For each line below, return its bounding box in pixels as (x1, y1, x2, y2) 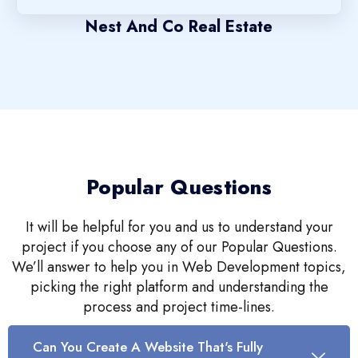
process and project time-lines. (83, 296, 275, 318)
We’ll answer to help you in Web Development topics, (12, 257, 346, 278)
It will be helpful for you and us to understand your (25, 217, 333, 238)
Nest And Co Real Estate (86, 14, 272, 39)
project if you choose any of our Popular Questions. (21, 237, 337, 258)
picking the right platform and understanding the (30, 276, 328, 298)
